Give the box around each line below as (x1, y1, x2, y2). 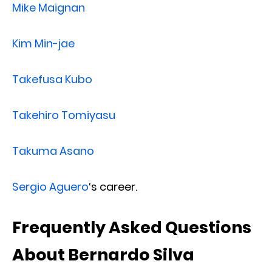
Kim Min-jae (12, 35, 75, 51)
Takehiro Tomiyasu (12, 107, 115, 123)
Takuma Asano (12, 143, 94, 158)
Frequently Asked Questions (12, 216, 251, 239)
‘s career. (89, 178, 137, 194)
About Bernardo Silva (12, 243, 194, 266)
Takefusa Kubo (12, 71, 92, 87)
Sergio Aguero (12, 178, 89, 194)
